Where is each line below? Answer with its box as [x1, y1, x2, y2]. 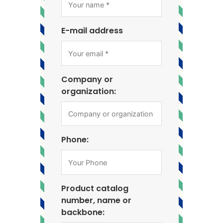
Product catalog [61, 182, 128, 194]
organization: [61, 85, 116, 97]
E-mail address [61, 25, 123, 37]
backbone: [61, 206, 105, 218]
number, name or [61, 194, 131, 206]
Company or [61, 73, 113, 85]
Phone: [61, 134, 89, 146]
